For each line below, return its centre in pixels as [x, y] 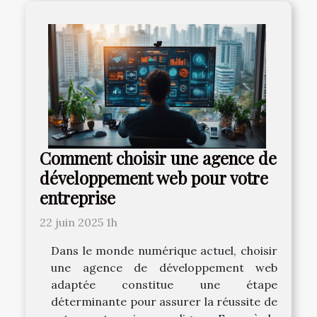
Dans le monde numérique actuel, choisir [164, 251]
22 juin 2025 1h [79, 223]
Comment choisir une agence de [158, 158]
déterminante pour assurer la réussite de [164, 302]
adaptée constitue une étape [164, 285]
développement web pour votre [154, 178]
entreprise [77, 198]
